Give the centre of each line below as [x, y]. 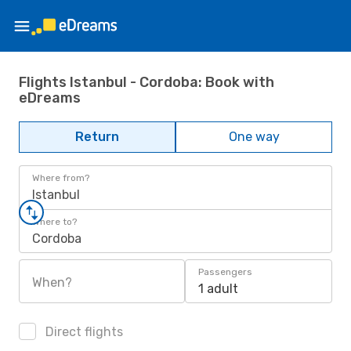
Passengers [225, 272]
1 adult [218, 289]
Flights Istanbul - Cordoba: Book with [147, 82]
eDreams [50, 98]
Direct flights [83, 332]
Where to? [54, 222]
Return [97, 137]
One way [254, 137]
